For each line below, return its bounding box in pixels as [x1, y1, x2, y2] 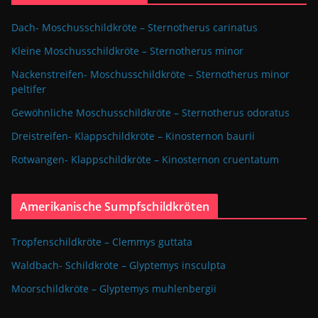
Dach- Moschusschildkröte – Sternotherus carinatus [11, 21, 258, 34]
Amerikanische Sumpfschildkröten [20, 199, 209, 214]
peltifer [11, 82, 46, 96]
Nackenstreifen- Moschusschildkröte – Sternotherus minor [11, 67, 290, 81]
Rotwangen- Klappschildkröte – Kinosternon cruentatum [11, 153, 279, 166]
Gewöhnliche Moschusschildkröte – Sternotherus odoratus [11, 106, 290, 119]
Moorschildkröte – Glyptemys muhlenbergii [11, 282, 216, 295]
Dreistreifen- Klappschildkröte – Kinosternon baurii [11, 129, 255, 143]
